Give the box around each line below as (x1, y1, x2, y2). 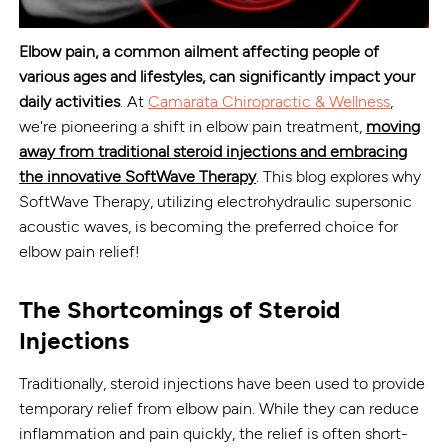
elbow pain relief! (19, 241, 141, 261)
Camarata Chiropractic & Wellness (148, 91, 391, 111)
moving (366, 116, 421, 136)
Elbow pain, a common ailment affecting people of (19, 41, 380, 61)
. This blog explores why (256, 166, 422, 186)
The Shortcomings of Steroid (19, 294, 341, 324)
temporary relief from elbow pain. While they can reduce (19, 398, 420, 418)
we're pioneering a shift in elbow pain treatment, (19, 116, 367, 136)
